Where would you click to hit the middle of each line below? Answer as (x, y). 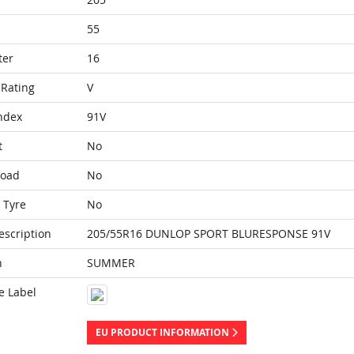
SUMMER (111, 263)
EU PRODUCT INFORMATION (163, 332)
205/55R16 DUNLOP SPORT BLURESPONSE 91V (208, 233)
